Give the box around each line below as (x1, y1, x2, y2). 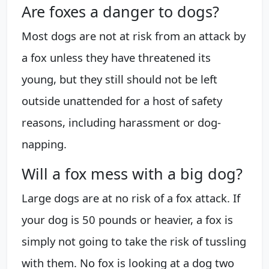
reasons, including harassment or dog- (22, 114, 221, 130)
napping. (22, 136, 67, 151)
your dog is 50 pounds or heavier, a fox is (22, 211, 233, 227)
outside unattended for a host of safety (22, 92, 222, 108)
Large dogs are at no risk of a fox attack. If (22, 190, 240, 205)
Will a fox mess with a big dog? (22, 163, 243, 184)
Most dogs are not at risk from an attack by (22, 28, 246, 43)
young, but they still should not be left (22, 71, 217, 86)
